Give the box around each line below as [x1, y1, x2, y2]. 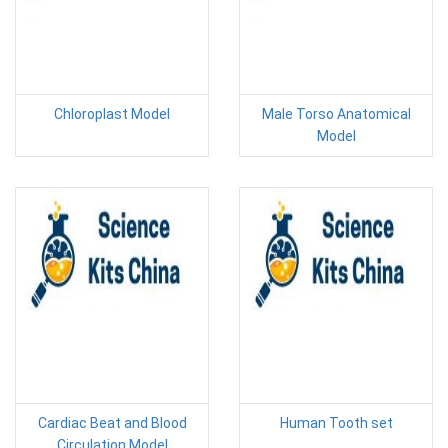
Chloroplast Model [54, 106, 170, 122]
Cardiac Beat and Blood [37, 415, 187, 431]
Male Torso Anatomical [261, 106, 411, 122]
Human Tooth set [279, 415, 393, 431]
